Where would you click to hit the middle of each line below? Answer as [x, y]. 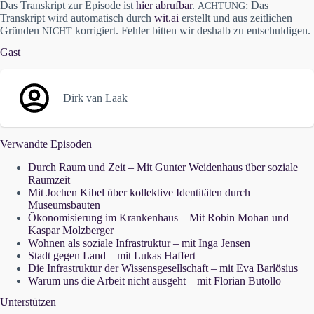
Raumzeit [49, 179]
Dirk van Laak [95, 97]
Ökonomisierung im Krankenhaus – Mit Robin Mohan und [158, 217]
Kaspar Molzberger [71, 230]
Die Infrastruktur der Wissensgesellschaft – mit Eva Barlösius [163, 268]
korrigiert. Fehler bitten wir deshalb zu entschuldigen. [191, 31]
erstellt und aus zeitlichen [235, 18]
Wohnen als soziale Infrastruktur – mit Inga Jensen [139, 243]
